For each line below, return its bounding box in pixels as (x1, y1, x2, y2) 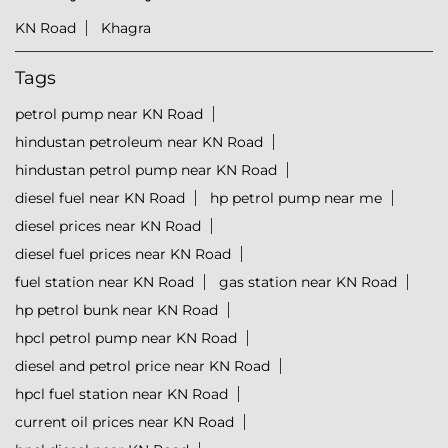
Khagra (101, 19, 151, 38)
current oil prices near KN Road (15, 413, 234, 432)
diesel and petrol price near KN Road (15, 357, 270, 376)
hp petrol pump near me (210, 189, 382, 208)
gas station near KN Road (219, 273, 397, 292)
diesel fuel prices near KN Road (15, 245, 231, 264)
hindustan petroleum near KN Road (15, 133, 263, 152)
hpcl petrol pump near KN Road (15, 329, 237, 348)
